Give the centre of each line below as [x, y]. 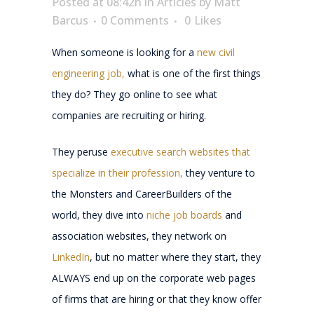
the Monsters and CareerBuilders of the [142, 193]
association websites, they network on [139, 235]
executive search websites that [179, 151]
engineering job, [88, 73]
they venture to [219, 172]
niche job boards [184, 214]
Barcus [70, 20]
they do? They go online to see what [135, 94]
